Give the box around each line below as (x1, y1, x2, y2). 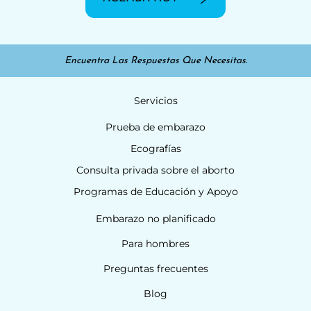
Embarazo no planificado (95, 212, 216, 225)
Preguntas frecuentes (103, 262, 208, 275)
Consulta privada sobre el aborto (76, 164, 235, 177)
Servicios (133, 94, 178, 107)
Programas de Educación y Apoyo (73, 185, 238, 199)
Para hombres (121, 237, 190, 250)
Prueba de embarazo (106, 121, 205, 134)
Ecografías (130, 142, 181, 155)
